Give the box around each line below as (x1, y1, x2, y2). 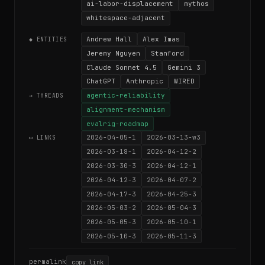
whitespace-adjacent (86, 14, 165, 22)
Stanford (151, 49, 184, 57)
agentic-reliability (86, 91, 165, 100)
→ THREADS (29, 92, 64, 100)
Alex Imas (143, 34, 180, 43)
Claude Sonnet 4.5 (86, 63, 157, 72)
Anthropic (126, 77, 163, 86)
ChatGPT (86, 77, 115, 86)
